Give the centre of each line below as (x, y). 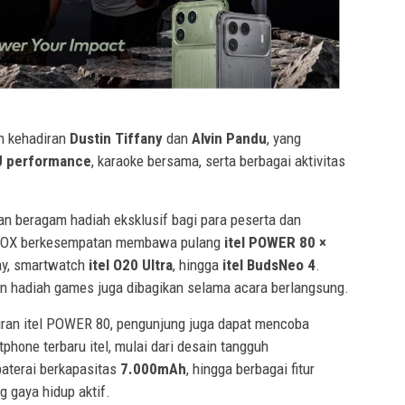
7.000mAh (153, 369)
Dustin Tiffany (116, 139)
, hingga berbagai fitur (250, 369)
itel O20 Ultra (131, 265)
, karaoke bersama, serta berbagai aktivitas (218, 161)
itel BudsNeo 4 (269, 265)
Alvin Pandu (229, 139)
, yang (284, 139)
